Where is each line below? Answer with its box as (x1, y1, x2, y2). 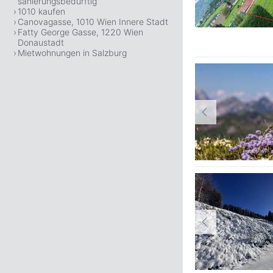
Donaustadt (18, 37, 64, 48)
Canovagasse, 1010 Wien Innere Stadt (18, 16, 168, 27)
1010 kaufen (18, 6, 65, 16)
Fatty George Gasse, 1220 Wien (18, 27, 143, 37)
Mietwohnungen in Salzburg (18, 48, 127, 58)
